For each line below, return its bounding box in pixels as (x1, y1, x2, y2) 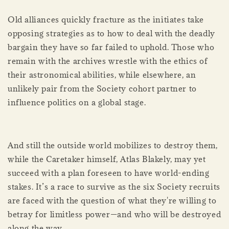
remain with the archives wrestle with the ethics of (8, 56, 208, 66)
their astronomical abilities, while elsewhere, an (8, 70, 196, 80)
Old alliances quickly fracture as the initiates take (8, 14, 204, 25)
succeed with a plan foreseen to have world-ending (8, 168, 210, 178)
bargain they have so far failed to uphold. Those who (8, 42, 215, 53)
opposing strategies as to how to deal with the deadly (8, 28, 215, 39)
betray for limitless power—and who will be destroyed (8, 209, 221, 220)
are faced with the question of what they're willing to (8, 195, 217, 206)
